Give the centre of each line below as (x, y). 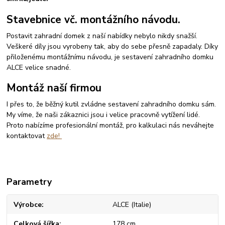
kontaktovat (27, 136)
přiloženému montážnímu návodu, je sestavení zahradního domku (110, 57)
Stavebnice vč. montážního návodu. (94, 19)
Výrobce (28, 204)
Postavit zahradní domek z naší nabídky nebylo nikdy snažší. (102, 36)
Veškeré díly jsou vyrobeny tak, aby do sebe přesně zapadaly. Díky (113, 46)
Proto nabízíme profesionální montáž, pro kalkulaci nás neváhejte (110, 125)
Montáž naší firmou (54, 88)
